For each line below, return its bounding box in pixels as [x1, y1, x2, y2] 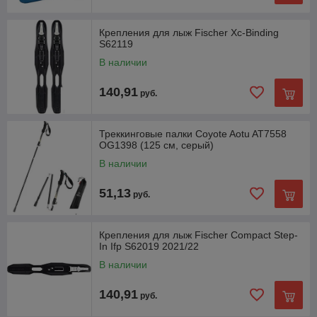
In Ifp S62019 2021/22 [99, 240, 199, 252]
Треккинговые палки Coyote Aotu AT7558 [99, 127, 287, 139]
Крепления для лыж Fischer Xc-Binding [99, 26, 279, 38]
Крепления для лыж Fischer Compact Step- [99, 229, 298, 241]
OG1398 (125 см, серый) [99, 139, 214, 151]
